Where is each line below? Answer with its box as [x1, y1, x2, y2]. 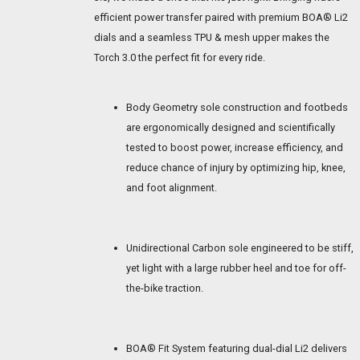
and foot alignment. [126, 182, 217, 194]
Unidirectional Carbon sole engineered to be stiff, [126, 242, 354, 255]
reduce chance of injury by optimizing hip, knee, [126, 162, 346, 174]
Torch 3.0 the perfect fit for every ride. [94, 51, 265, 63]
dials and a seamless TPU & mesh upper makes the [94, 31, 329, 43]
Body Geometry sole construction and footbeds [126, 101, 348, 114]
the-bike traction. [126, 282, 203, 295]
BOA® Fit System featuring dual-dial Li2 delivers [126, 342, 347, 355]
